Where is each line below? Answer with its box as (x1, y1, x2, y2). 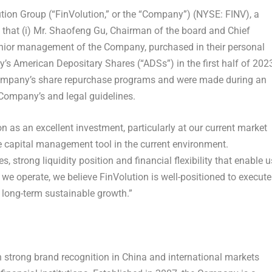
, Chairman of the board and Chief (105, 24, 250, 36)
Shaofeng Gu (49, 24, 106, 36)
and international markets (146, 251, 259, 263)
